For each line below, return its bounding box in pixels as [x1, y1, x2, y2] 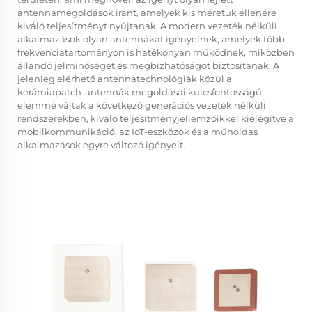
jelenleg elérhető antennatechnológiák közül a [17, 73, 232, 84]
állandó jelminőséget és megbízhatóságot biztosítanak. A [17, 60, 279, 71]
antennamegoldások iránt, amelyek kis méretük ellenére [17, 7, 276, 18]
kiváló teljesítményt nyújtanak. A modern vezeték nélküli [17, 20, 277, 31]
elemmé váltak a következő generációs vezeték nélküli [17, 100, 266, 111]
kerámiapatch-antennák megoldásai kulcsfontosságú [17, 86, 262, 97]
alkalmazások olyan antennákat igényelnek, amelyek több [17, 33, 285, 45]
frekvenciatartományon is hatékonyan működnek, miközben [17, 47, 295, 58]
